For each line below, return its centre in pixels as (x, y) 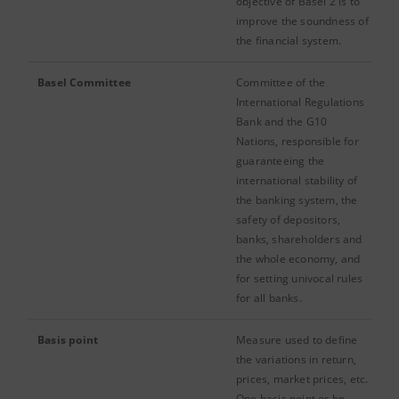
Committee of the (281, 82)
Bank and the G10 (282, 122)
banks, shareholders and (299, 239)
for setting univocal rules (300, 278)
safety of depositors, (289, 220)
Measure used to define (297, 340)
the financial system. (289, 41)
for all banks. (269, 298)
